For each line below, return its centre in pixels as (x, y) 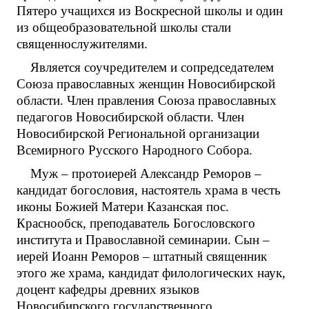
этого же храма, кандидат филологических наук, (151, 273)
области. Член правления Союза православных (147, 101)
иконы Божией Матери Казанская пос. (123, 207)
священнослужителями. (82, 44)
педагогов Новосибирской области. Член (130, 117)
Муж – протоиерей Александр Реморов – (146, 174)
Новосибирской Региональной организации (138, 134)
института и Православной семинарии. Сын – (143, 240)
